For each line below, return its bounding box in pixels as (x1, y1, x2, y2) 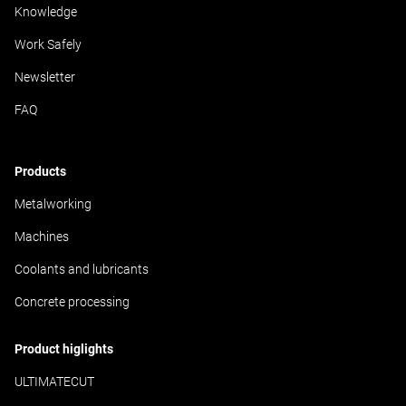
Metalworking (14, 197, 92, 211)
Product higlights (14, 342, 113, 356)
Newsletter (14, 70, 75, 84)
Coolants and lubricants (14, 262, 149, 276)
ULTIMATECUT (14, 374, 94, 389)
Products (14, 164, 66, 179)
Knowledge (14, 5, 77, 19)
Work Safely (14, 37, 82, 52)
